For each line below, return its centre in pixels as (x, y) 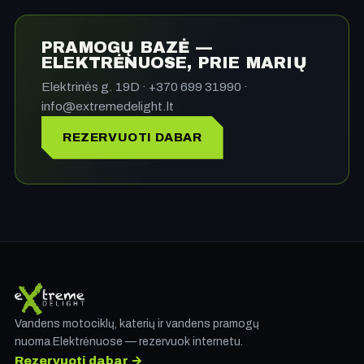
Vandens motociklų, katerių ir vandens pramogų (137, 323)
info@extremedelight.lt (108, 106)
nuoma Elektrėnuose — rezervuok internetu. (129, 341)
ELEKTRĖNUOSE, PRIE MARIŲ (174, 62)
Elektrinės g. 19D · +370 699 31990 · (145, 86)
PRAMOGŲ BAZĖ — (127, 47)
